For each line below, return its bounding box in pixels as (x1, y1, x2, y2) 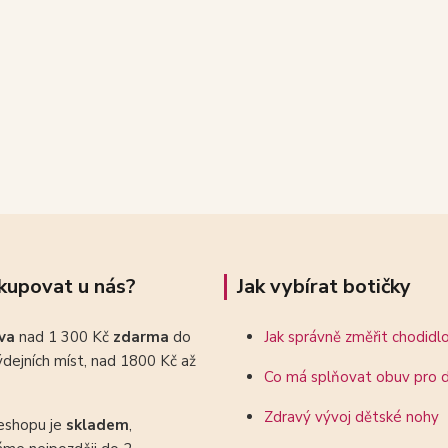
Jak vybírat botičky (237, 273, 411, 300)
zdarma (113, 327, 173, 347)
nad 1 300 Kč (19, 327, 113, 347)
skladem (66, 415, 129, 435)
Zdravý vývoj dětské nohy (264, 407, 439, 427)
